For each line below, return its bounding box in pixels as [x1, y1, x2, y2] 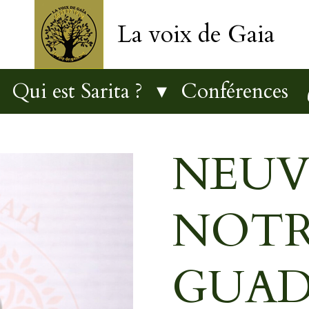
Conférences [180, 77, 288, 106]
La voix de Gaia [117, 18, 275, 51]
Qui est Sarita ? [11, 77, 148, 106]
